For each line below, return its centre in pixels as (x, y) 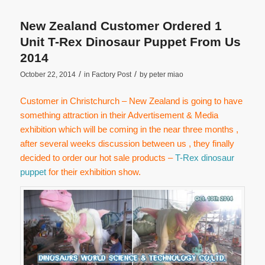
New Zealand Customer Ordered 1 (121, 25)
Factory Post (111, 74)
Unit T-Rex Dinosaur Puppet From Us (130, 41)
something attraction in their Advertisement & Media (119, 115)
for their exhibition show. (93, 172)
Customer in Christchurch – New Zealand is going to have (131, 101)
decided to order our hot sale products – (97, 157)
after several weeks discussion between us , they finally (127, 143)
